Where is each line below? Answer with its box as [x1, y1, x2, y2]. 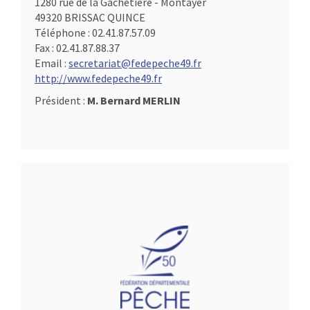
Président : [35, 93, 87, 108]
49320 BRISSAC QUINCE [35, 10, 145, 25]
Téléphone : [35, 26, 92, 40]
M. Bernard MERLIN [87, 93, 181, 108]
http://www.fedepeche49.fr [35, 71, 162, 86]
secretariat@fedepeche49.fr [69, 56, 201, 71]
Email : [35, 56, 69, 71]
